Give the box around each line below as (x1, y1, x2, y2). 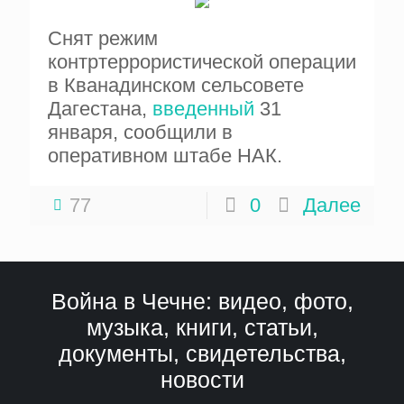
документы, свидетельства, (58, 341, 346, 366)
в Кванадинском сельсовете (48, 74, 304, 96)
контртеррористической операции (48, 50, 356, 73)
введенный (152, 97, 254, 120)
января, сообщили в (48, 121, 233, 143)
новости (160, 367, 244, 392)
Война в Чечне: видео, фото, (50, 289, 353, 314)
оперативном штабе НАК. (48, 144, 282, 167)
